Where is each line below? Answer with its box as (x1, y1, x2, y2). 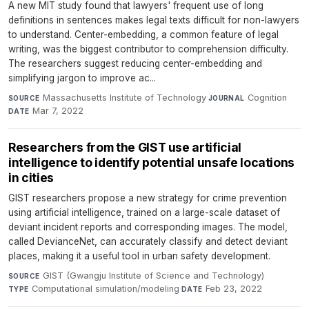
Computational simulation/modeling (32, 283, 180, 294)
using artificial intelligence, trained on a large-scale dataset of (8, 206, 280, 218)
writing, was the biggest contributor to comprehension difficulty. (8, 43, 288, 54)
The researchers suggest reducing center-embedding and (8, 57, 262, 69)
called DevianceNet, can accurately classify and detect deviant (8, 235, 288, 247)
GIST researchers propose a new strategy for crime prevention (8, 192, 287, 203)
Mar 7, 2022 (32, 105, 84, 116)
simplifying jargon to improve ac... (8, 72, 156, 83)
